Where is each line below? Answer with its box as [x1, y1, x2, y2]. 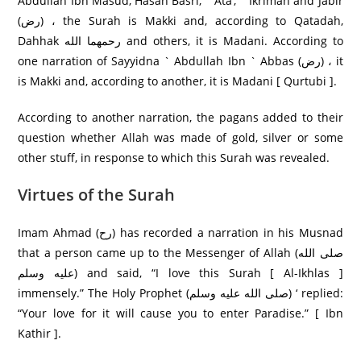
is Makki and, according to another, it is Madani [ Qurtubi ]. [18, 73, 338, 89]
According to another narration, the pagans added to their [18, 109, 343, 125]
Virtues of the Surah [18, 183, 176, 205]
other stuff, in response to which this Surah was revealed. [18, 149, 330, 165]
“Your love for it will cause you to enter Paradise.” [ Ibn [18, 305, 343, 321]
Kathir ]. [18, 325, 62, 341]
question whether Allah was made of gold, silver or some [18, 129, 343, 145]
